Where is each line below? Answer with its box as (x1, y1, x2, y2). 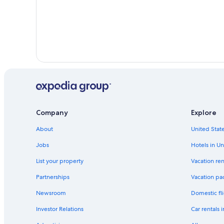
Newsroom (36, 189, 66, 197)
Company (36, 108, 68, 117)
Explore (191, 108, 216, 117)
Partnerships (36, 173, 69, 181)
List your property (36, 157, 83, 165)
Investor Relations (36, 205, 83, 213)
